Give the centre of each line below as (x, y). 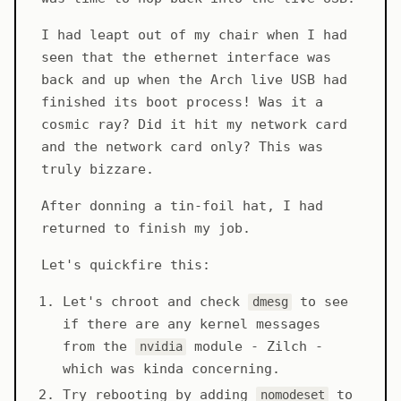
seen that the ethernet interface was (186, 58)
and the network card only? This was (182, 147)
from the (99, 347)
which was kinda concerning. (171, 369)
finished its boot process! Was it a (182, 102)
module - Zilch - (255, 347)
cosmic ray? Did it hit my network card (194, 125)
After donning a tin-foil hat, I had (182, 206)
